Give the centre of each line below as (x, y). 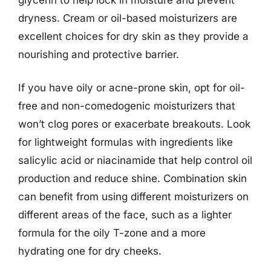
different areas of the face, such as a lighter (125, 215)
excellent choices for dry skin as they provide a (133, 36)
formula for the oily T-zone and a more (112, 233)
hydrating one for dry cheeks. (90, 251)
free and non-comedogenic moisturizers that (127, 106)
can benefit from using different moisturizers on (133, 197)
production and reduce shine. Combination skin (132, 178)
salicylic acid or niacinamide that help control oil (135, 160)
